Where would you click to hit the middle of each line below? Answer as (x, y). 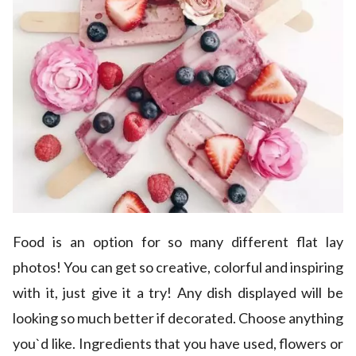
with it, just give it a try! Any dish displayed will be (178, 293)
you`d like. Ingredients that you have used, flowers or (178, 344)
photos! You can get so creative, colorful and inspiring (178, 267)
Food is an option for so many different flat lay (178, 242)
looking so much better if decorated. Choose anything (178, 318)
